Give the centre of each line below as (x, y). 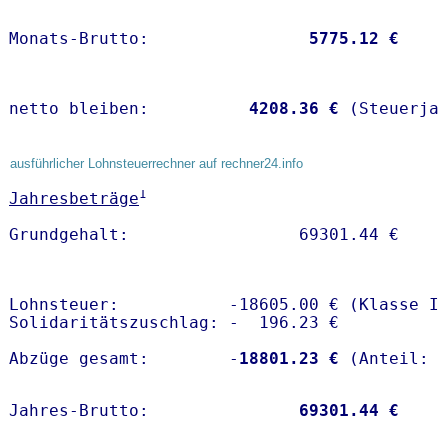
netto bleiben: (124, 109)
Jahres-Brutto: (154, 411)
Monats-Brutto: (154, 39)
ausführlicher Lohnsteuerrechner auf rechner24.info (156, 164)
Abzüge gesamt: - (124, 359)
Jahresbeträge (74, 199)
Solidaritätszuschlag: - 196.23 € (174, 323)
